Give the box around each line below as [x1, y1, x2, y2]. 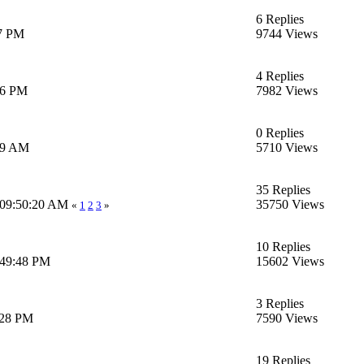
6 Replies [256, 11, 304, 26]
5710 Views [256, 140, 318, 154]
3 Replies [256, 296, 304, 310]
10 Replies [256, 239, 310, 253]
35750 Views [256, 197, 324, 211]
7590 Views [256, 310, 318, 325]
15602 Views [256, 253, 324, 268]
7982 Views [256, 83, 318, 97]
